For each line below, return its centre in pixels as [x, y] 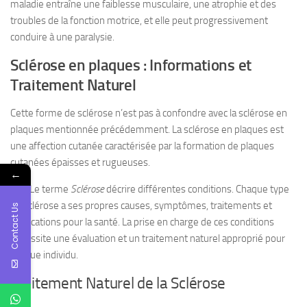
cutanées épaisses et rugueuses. [80, 162]
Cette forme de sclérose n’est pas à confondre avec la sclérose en [149, 113]
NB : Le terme [40, 189]
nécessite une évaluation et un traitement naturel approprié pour [148, 238]
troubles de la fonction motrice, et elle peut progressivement [139, 21]
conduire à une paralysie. [62, 37]
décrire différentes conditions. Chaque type [197, 189]
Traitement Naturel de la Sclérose [118, 283]
